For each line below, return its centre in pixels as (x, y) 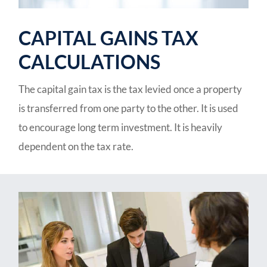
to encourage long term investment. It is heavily (121, 128)
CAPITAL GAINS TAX (109, 38)
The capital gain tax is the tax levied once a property (131, 89)
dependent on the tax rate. (76, 147)
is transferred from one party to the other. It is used (129, 108)
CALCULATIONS (90, 62)
